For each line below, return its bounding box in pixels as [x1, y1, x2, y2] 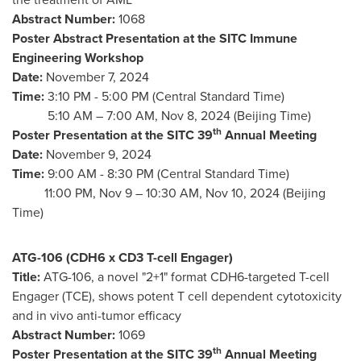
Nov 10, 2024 [205, 184, 280, 202]
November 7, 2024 [46, 68, 149, 86]
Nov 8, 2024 [161, 106, 230, 125]
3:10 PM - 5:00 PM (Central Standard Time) [48, 87, 284, 106]
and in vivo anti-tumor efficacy [12, 306, 181, 325]
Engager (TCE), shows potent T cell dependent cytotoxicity [12, 287, 342, 305]
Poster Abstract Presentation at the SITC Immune [12, 29, 297, 48]
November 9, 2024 [46, 145, 151, 164]
